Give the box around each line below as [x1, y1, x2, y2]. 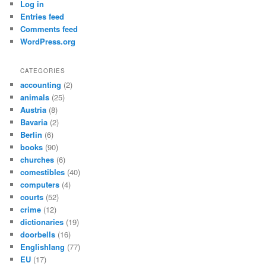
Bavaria [20, 116, 48, 128]
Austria [20, 104, 47, 116]
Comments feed [20, 23, 78, 34]
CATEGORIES [20, 66, 66, 75]
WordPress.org [20, 35, 76, 47]
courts [20, 191, 44, 203]
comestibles [20, 166, 65, 178]
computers [20, 179, 60, 191]
